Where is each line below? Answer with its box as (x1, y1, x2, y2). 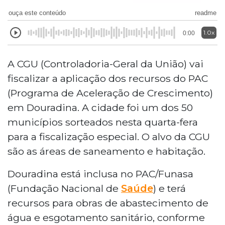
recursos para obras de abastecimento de (8, 196, 208, 209)
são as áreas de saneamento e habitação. (8, 145, 205, 157)
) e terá (153, 182, 186, 194)
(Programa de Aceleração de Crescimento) (8, 86, 213, 99)
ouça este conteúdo (9, 9, 66, 17)
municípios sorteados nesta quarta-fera (8, 116, 198, 128)
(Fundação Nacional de (8, 182, 121, 194)
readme (195, 9, 216, 17)
